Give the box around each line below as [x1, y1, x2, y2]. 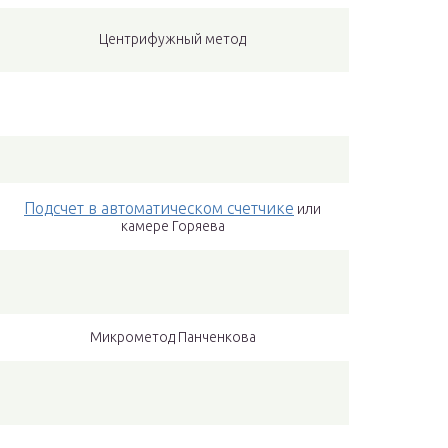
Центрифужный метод [99, 31, 246, 48]
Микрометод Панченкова [89, 329, 256, 346]
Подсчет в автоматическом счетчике [24, 199, 294, 218]
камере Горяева [120, 218, 225, 235]
